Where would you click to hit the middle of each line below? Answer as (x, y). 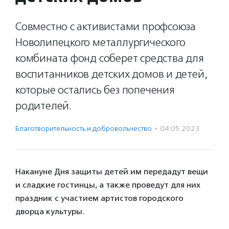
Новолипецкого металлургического (100, 42)
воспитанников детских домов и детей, (112, 74)
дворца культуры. (50, 211)
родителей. (43, 106)
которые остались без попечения (95, 90)
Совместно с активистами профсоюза (106, 27)
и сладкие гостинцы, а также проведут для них (108, 185)
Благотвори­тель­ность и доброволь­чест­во (84, 129)
